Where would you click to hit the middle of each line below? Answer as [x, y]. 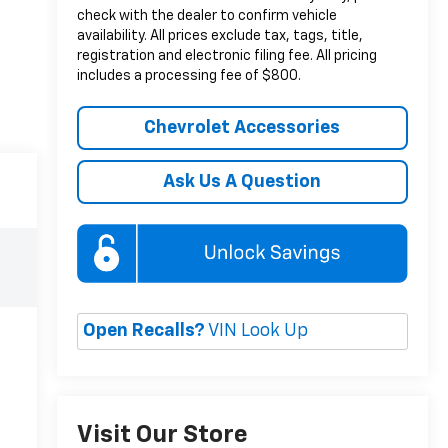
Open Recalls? [143, 331]
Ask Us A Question [242, 181]
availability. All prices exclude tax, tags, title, [219, 35]
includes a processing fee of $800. [188, 75]
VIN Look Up [256, 331]
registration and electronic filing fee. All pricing [226, 55]
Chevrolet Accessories [242, 127]
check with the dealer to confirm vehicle [206, 15]
